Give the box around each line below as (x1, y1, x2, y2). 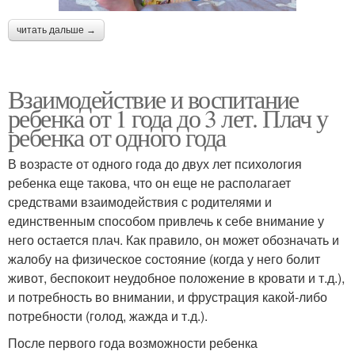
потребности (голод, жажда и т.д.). (8, 307, 208, 326)
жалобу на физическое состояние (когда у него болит (8, 250, 320, 269)
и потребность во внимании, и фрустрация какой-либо (8, 288, 327, 307)
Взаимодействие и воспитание (8, 82, 299, 116)
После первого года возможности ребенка (8, 334, 258, 353)
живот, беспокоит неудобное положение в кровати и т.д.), (8, 269, 345, 288)
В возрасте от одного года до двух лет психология (8, 155, 302, 174)
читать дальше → (17, 25, 96, 36)
